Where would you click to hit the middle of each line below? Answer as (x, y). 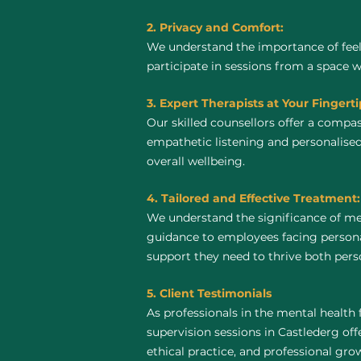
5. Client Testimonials (209, 293)
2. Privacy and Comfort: (215, 27)
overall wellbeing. (196, 161)
